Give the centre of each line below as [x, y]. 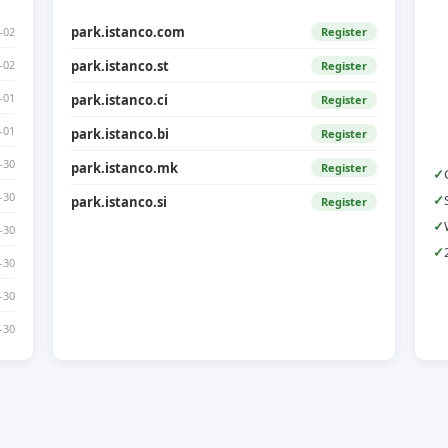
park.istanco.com [127, 31]
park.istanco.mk [124, 167]
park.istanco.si [118, 201]
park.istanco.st [119, 65]
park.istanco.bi [119, 133]
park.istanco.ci [119, 99]
